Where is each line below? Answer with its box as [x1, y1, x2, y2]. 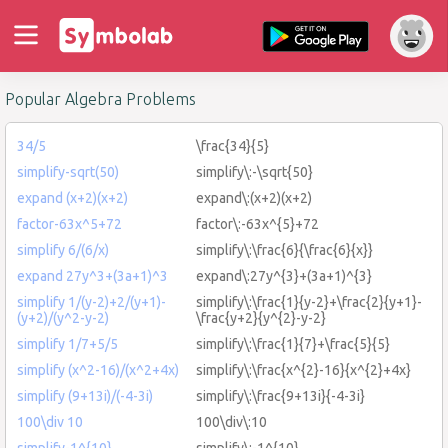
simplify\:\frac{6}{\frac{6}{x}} [196, 241, 373, 258]
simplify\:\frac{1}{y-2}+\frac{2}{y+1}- [196, 293, 422, 310]
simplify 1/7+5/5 [17, 335, 118, 352]
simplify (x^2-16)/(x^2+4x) [17, 361, 179, 378]
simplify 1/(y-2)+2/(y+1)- [17, 293, 166, 310]
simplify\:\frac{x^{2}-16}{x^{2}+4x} [196, 361, 411, 378]
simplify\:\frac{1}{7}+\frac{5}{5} [196, 335, 390, 352]
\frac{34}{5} [196, 137, 269, 154]
